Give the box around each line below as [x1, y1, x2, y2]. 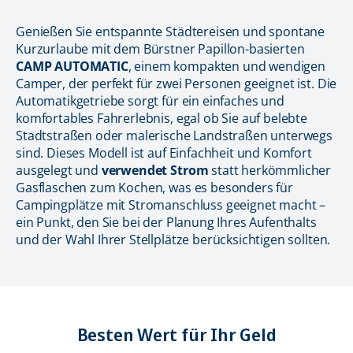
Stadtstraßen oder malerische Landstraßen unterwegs [16, 126, 333, 144]
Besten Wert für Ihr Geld [76, 321, 277, 346]
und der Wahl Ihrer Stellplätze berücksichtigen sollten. [16, 230, 331, 248]
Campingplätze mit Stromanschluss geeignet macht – [16, 195, 326, 214]
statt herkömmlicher [211, 161, 332, 179]
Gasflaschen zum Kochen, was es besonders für [16, 178, 293, 196]
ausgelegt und [16, 161, 102, 179]
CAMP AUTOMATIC [16, 57, 128, 75]
